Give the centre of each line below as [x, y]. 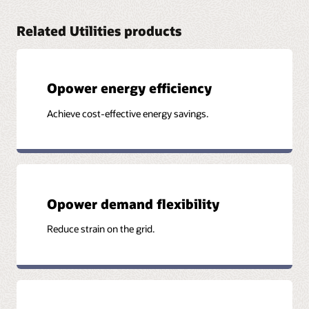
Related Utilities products [99, 31]
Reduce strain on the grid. [101, 229]
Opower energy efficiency [130, 88]
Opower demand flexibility [133, 203]
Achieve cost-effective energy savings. [128, 113]
